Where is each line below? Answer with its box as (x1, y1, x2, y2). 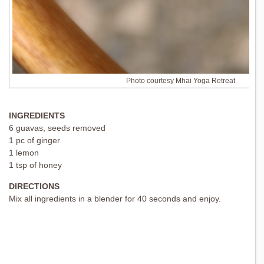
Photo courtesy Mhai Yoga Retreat (126, 77, 235, 85)
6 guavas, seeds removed (9, 123, 105, 133)
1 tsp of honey (9, 160, 62, 170)
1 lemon (9, 148, 39, 157)
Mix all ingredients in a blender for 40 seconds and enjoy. (9, 194, 221, 203)
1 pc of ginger (9, 136, 60, 145)
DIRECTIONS (9, 181, 60, 191)
